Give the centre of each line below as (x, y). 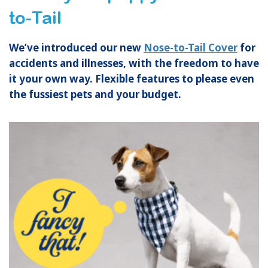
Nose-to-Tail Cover (191, 47)
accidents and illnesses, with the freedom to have (134, 63)
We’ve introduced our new (76, 47)
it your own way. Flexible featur (89, 78)
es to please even (211, 78)
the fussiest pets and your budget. (96, 94)
